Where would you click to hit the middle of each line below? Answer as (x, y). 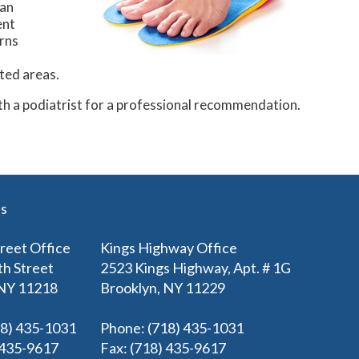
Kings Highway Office (169, 248)
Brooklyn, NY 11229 (163, 288)
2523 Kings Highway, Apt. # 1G (196, 268)
